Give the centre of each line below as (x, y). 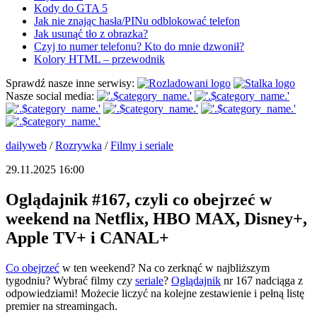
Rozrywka (79, 146)
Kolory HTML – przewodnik (99, 59)
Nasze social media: (50, 96)
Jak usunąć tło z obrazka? (91, 34)
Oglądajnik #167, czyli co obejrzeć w (139, 200)
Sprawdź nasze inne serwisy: (70, 83)
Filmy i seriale (142, 146)
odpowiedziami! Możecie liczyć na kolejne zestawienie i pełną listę (155, 294)
